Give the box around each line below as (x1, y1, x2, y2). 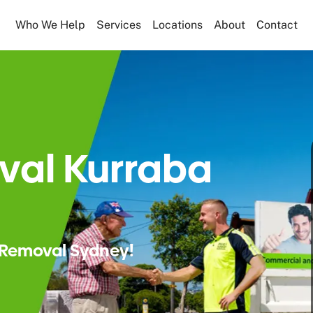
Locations (152, 18, 203, 31)
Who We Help (15, 18, 85, 31)
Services (96, 18, 141, 31)
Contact (256, 18, 298, 31)
